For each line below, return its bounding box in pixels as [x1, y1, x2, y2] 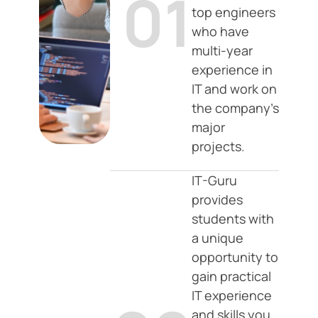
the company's [192, 99, 279, 116]
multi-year [192, 42, 253, 59]
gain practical [192, 268, 271, 285]
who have [192, 23, 249, 40]
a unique [192, 229, 243, 246]
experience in [192, 61, 273, 78]
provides [192, 191, 243, 208]
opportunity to [192, 248, 278, 265]
